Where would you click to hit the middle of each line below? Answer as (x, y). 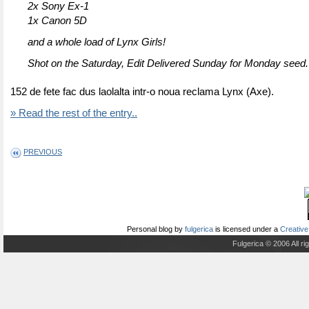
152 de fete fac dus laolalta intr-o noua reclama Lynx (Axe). (142, 92)
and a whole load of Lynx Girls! (97, 42)
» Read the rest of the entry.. (74, 113)
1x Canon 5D (57, 21)
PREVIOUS (43, 152)
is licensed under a (247, 229)
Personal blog (150, 229)
